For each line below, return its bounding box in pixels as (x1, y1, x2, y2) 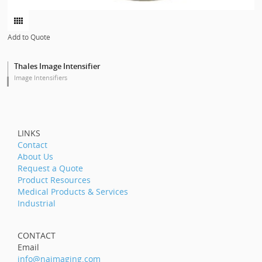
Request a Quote (18, 162, 83, 174)
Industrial (18, 197, 56, 209)
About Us (18, 150, 53, 162)
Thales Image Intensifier (14, 60, 101, 71)
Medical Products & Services (18, 185, 128, 197)
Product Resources (18, 174, 91, 185)
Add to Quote (8, 32, 51, 42)
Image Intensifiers (14, 73, 68, 82)
